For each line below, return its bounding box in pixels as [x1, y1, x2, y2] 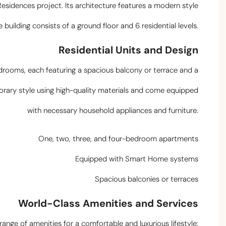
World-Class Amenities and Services [18, 197, 198, 210]
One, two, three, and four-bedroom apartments [38, 134, 198, 144]
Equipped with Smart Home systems [75, 154, 198, 164]
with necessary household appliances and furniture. [27, 105, 198, 116]
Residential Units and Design [59, 43, 198, 57]
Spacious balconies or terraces [95, 174, 198, 185]
